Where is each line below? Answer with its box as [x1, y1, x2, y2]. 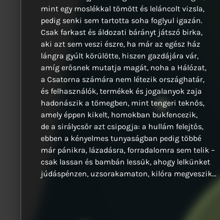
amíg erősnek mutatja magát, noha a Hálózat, [41, 63, 206, 73]
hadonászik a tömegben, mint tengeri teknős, [41, 98, 204, 108]
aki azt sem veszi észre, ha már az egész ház [41, 39, 200, 49]
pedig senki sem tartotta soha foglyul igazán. [41, 16, 202, 26]
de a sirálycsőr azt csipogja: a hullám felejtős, [41, 122, 203, 132]
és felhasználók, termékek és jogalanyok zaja [41, 86, 202, 96]
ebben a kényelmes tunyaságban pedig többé [41, 134, 201, 143]
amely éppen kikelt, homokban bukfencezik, [41, 110, 197, 120]
